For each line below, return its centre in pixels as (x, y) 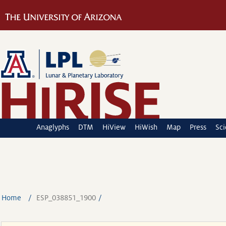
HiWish (146, 127)
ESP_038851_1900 (66, 198)
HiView (114, 127)
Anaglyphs (53, 127)
